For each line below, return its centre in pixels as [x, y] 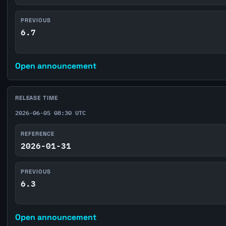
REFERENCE [38, 134]
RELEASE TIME [36, 98]
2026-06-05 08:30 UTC [50, 113]
